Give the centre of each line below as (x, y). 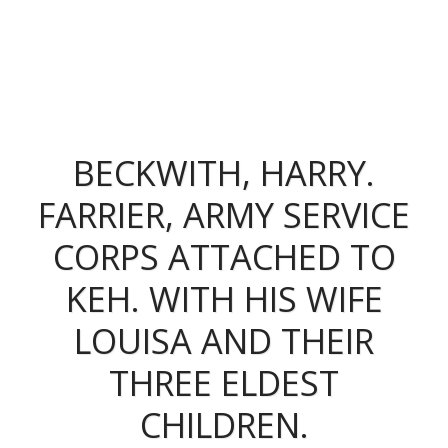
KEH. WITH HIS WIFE (224, 298)
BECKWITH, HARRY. (224, 172)
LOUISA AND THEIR (224, 340)
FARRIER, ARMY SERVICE (224, 214)
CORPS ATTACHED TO (224, 256)
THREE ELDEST (224, 382)
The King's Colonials (331, 29)
